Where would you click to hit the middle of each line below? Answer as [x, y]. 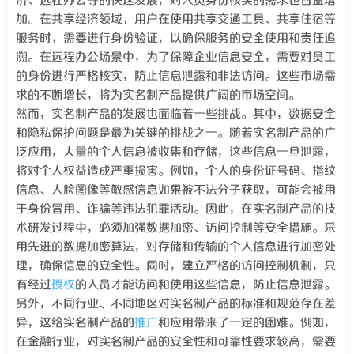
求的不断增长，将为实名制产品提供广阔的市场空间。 [158, 95]
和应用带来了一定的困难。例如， [247, 323]
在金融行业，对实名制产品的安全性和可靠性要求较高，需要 [176, 342]
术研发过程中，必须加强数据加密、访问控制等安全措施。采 [176, 228]
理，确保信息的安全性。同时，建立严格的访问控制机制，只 [176, 266]
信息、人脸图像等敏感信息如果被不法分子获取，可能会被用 [176, 190]
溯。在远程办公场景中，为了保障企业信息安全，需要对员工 [176, 57]
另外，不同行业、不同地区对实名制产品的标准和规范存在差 [176, 304]
